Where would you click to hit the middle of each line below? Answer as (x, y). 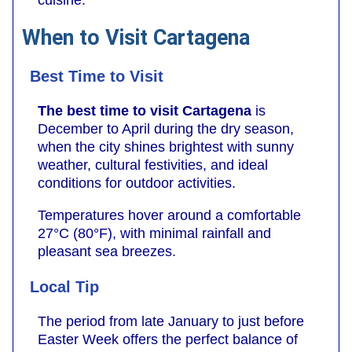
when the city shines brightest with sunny (166, 147)
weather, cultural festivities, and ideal (153, 165)
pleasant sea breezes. (107, 252)
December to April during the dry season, (166, 129)
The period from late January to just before (171, 322)
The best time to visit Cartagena (145, 111)
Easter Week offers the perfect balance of (168, 340)
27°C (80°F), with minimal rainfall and (154, 234)
